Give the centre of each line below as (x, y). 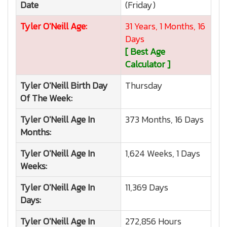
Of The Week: (46, 98)
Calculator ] (148, 64)
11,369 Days (147, 187)
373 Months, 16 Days (164, 119)
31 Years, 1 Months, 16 (165, 26)
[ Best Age (145, 51)
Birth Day (88, 85)
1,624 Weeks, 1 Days (163, 153)
